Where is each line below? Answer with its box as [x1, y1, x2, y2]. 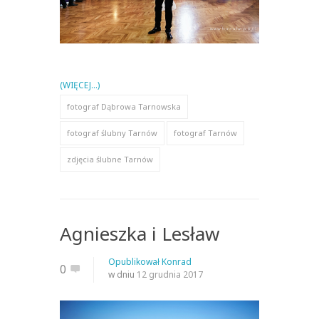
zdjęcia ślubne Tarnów [67, 154, 153, 165]
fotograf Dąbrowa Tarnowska [67, 101, 181, 113]
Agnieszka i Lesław [60, 221, 219, 247]
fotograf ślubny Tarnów [67, 127, 157, 139]
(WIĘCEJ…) [60, 79, 100, 92]
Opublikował [108, 256, 162, 268]
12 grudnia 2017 [137, 268, 203, 281]
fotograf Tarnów [174, 127, 237, 139]
